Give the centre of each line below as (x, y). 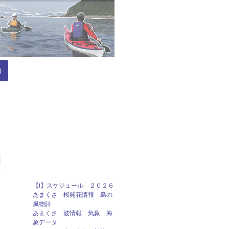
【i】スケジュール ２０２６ (73, 185)
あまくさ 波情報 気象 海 (73, 213)
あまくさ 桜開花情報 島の (73, 194)
